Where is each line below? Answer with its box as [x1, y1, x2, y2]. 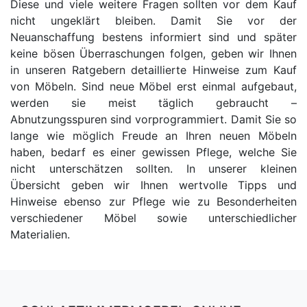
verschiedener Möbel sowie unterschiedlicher [10, 211, 297, 225]
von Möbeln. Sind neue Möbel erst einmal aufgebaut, [10, 79, 297, 94]
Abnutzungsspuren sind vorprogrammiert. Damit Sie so [10, 112, 297, 127]
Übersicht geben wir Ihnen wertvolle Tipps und [10, 178, 297, 193]
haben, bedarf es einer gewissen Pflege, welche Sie [10, 145, 297, 160]
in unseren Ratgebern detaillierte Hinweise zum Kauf [10, 63, 297, 77]
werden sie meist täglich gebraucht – [10, 96, 297, 110]
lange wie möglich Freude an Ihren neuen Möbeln [10, 129, 297, 143]
